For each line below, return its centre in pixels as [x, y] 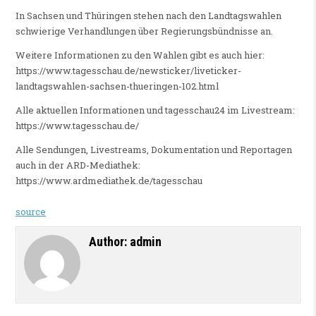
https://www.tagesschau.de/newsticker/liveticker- [128, 71]
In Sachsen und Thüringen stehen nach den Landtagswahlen [148, 16]
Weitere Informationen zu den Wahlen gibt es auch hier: [140, 55]
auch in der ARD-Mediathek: [78, 165]
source [30, 212]
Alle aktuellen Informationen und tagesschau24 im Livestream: [155, 110]
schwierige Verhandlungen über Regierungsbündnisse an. [144, 31]
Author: [109, 242]
